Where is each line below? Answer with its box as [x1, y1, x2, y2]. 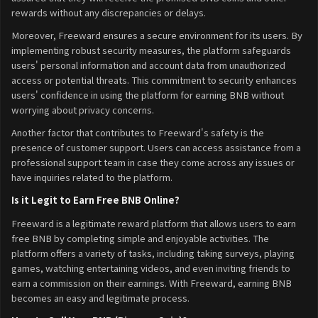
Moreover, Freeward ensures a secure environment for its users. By [11, 28, 302, 42]
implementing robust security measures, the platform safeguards [11, 43, 291, 57]
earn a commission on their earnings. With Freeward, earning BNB [11, 275, 292, 290]
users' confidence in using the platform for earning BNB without [11, 87, 284, 102]
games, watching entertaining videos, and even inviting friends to [11, 261, 290, 275]
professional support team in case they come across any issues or [11, 155, 295, 170]
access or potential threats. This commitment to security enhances [11, 72, 297, 87]
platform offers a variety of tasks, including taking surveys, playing [11, 246, 295, 260]
